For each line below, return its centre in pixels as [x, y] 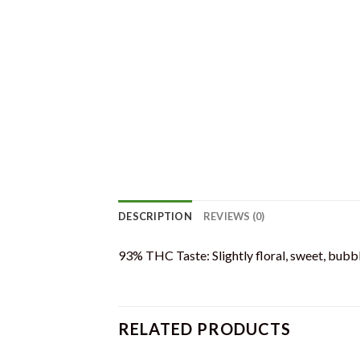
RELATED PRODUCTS [205, 328]
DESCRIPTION [155, 217]
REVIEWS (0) [234, 217]
